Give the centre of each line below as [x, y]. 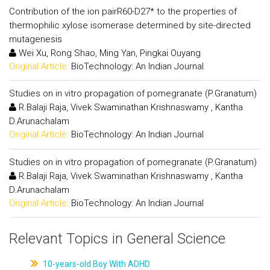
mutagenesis [36, 39]
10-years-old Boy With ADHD [95, 264]
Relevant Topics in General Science [117, 239]
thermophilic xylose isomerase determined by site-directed [130, 25]
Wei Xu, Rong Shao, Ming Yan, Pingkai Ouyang [108, 53]
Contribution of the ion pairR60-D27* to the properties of [123, 11]
